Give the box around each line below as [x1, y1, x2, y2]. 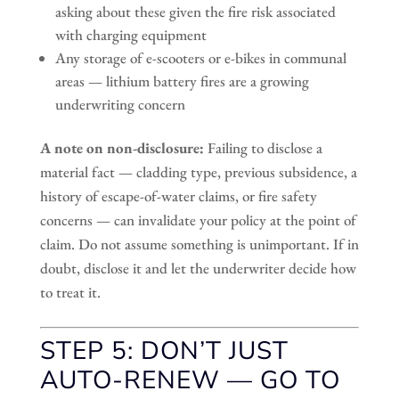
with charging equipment [54, 24, 207, 45]
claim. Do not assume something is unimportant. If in [39, 233, 359, 254]
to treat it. [39, 281, 101, 302]
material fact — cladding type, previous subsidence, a [39, 161, 357, 182]
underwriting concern [54, 94, 185, 114]
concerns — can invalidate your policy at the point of [39, 209, 356, 230]
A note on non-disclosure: [39, 137, 204, 158]
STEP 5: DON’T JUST [39, 333, 289, 368]
